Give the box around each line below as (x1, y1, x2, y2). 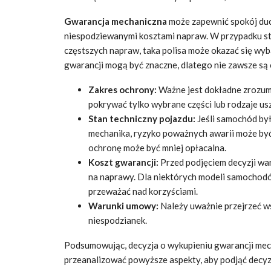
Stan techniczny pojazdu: (88, 113, 195, 124)
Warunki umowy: (88, 200, 158, 211)
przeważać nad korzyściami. (88, 185, 198, 197)
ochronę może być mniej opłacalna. (88, 142, 226, 153)
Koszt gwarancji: (88, 156, 158, 168)
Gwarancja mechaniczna (64, 15, 167, 27)
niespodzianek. (88, 214, 147, 226)
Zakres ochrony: (88, 83, 157, 95)
